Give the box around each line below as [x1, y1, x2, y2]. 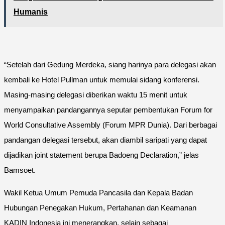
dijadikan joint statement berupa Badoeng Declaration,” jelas [4, 150, 199, 159]
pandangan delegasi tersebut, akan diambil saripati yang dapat [4, 135, 207, 144]
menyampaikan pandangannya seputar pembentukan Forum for [4, 105, 212, 114]
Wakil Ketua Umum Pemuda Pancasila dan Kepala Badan [4, 188, 193, 197]
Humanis [14, 7, 48, 16]
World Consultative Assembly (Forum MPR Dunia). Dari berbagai [4, 120, 217, 129]
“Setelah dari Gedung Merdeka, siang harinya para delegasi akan [4, 60, 216, 69]
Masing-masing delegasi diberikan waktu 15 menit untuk [4, 90, 187, 99]
